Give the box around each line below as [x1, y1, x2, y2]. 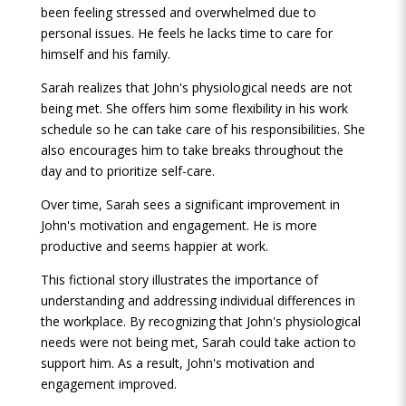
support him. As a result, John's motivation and [40, 354, 314, 372]
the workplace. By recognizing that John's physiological [40, 313, 361, 330]
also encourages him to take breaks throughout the [40, 141, 343, 159]
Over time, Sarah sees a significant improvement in [40, 196, 340, 213]
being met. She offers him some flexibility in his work [40, 100, 348, 117]
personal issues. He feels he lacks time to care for [40, 24, 333, 42]
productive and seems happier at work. [40, 237, 268, 255]
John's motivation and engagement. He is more [40, 217, 317, 234]
